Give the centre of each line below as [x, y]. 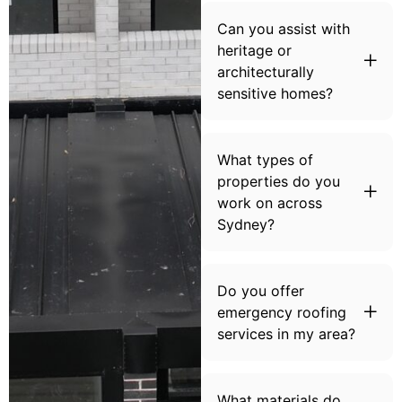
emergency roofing [282, 312]
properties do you [279, 181]
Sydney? [246, 224]
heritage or [254, 50]
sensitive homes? [275, 93]
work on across [270, 202]
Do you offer [261, 290]
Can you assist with [284, 28]
